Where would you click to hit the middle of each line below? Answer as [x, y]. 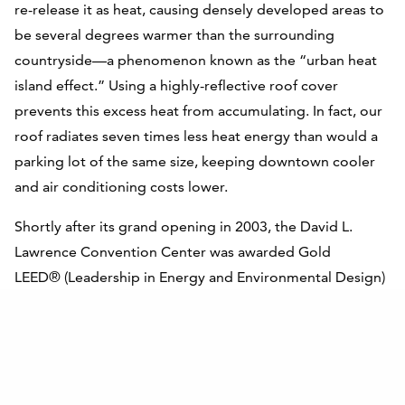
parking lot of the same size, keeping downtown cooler [195, 162]
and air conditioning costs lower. [121, 187]
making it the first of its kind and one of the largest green [201, 328]
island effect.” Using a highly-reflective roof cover [176, 86]
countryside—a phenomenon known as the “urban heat [196, 61]
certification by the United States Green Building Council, [202, 303]
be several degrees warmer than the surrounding [174, 35]
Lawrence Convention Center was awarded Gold [173, 252]
